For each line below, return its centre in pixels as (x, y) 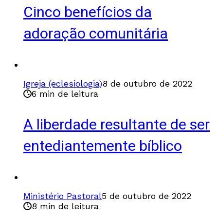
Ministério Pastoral (63, 196)
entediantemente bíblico (103, 146)
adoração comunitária (96, 34)
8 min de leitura (65, 206)
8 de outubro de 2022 (147, 83)
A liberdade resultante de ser (117, 125)
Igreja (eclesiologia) (63, 83)
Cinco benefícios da (88, 12)
